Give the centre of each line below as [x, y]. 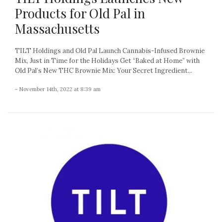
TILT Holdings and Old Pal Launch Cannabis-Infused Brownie [110, 51]
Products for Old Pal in [80, 13]
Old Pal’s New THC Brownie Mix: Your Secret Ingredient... [104, 71]
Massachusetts [57, 29]
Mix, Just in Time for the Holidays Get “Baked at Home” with [107, 61]
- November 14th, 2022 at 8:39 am [58, 89]
